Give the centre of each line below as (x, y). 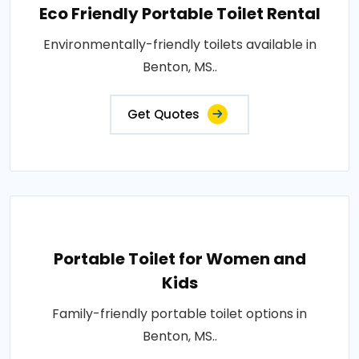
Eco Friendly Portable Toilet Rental (179, 14)
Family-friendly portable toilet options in (179, 314)
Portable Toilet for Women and (179, 259)
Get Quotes (163, 114)
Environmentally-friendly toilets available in (179, 44)
